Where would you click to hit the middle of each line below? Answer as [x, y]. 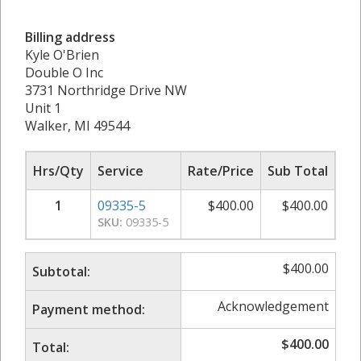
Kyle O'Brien [62, 54]
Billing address [70, 37]
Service [120, 170]
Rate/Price [221, 170]
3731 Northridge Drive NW [106, 90]
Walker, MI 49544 [77, 125]
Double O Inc [64, 72]
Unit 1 [43, 108]
